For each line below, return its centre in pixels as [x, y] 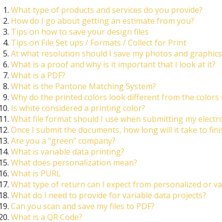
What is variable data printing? [67, 152]
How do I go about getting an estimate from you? [102, 21]
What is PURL [36, 174]
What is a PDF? [38, 76]
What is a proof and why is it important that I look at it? [113, 65]
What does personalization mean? [74, 163]
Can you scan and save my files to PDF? [83, 206]
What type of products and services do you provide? [107, 10]
